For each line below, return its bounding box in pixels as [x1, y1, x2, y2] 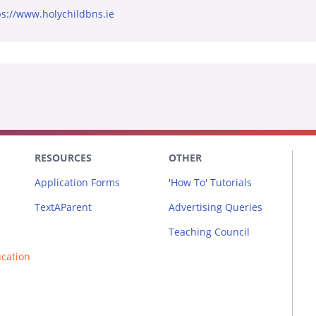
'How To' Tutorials [169, 175, 252, 189]
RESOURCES [35, 150, 92, 164]
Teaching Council [169, 224, 250, 238]
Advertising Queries [169, 200, 262, 214]
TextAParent [35, 200, 92, 214]
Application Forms [35, 175, 120, 189]
